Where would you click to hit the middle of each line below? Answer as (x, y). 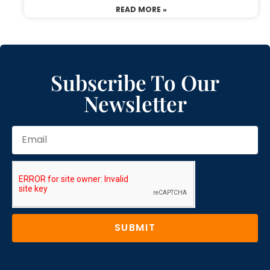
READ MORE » (141, 9)
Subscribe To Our (135, 82)
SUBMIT (135, 228)
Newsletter (135, 103)
